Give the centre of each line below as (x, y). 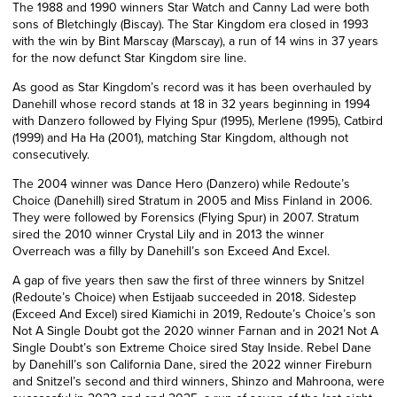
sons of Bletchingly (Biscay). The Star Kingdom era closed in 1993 (191, 24)
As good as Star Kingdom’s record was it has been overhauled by (192, 87)
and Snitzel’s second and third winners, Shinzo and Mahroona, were (198, 381)
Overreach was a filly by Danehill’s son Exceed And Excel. (171, 251)
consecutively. (51, 154)
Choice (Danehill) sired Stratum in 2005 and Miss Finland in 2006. (192, 200)
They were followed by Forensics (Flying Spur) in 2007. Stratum (186, 217)
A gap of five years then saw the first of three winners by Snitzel (188, 280)
